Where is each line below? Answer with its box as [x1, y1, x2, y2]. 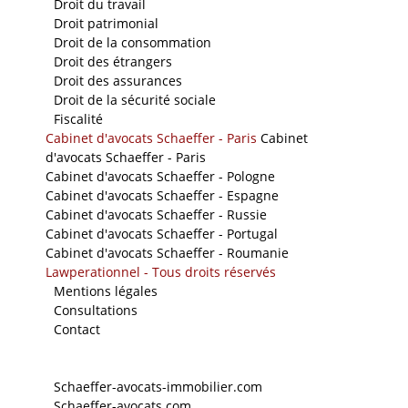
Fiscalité [54, 109, 103, 127]
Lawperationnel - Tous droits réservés [46, 262, 276, 280]
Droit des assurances [54, 71, 182, 89]
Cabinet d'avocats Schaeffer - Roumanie [46, 243, 289, 261]
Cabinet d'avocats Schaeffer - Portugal [46, 224, 278, 242]
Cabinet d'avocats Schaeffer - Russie [46, 205, 267, 223]
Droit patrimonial [54, 14, 158, 32]
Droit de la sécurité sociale [54, 90, 216, 108]
